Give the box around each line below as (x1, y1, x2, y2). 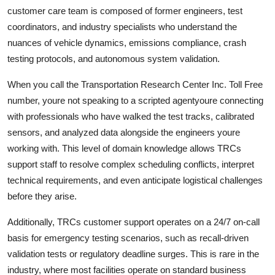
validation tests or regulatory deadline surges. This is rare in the (7, 248, 259, 259)
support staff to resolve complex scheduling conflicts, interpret (7, 158, 254, 169)
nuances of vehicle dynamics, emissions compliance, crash (7, 37, 246, 48)
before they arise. (7, 190, 77, 201)
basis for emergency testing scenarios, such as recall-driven (7, 232, 249, 243)
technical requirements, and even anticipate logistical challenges (7, 174, 263, 185)
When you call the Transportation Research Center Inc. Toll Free (7, 79, 263, 90)
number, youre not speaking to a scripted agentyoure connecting (7, 95, 263, 106)
